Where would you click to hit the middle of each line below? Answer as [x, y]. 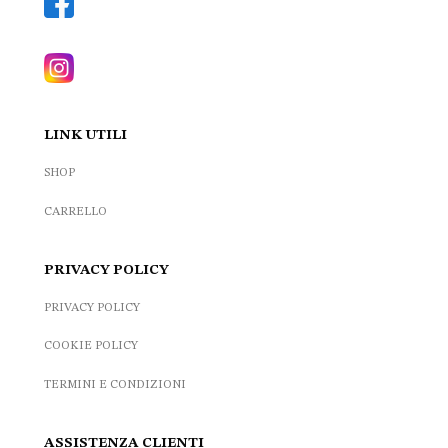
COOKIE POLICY [90, 346]
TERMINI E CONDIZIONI [114, 384]
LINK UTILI [85, 135]
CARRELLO [75, 211]
